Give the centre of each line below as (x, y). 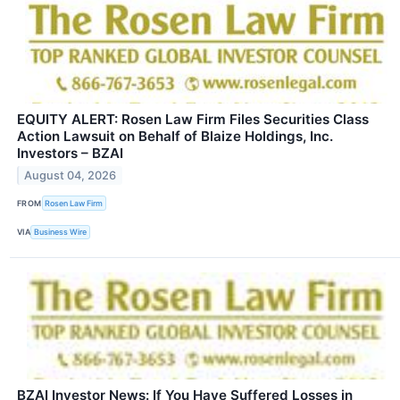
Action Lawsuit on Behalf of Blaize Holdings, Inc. (175, 137)
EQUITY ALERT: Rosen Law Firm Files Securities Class (193, 120)
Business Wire (61, 232)
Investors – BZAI (70, 154)
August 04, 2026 (71, 176)
